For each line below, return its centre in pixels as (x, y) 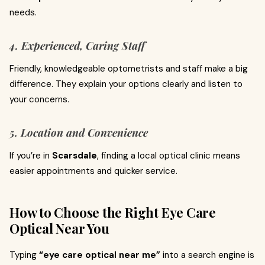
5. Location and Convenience (79, 132)
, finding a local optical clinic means (169, 156)
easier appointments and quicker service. (93, 171)
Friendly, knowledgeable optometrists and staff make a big (129, 69)
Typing (24, 255)
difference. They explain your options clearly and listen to (126, 84)
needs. (23, 12)
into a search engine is (207, 255)
